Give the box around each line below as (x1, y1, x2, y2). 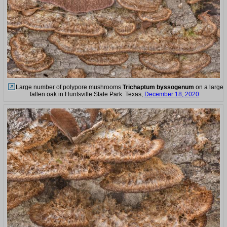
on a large (194, 83, 223, 91)
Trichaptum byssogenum (122, 83, 194, 91)
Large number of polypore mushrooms (15, 83, 123, 91)
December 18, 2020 (144, 90, 199, 98)
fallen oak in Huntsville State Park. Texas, (30, 90, 144, 98)
